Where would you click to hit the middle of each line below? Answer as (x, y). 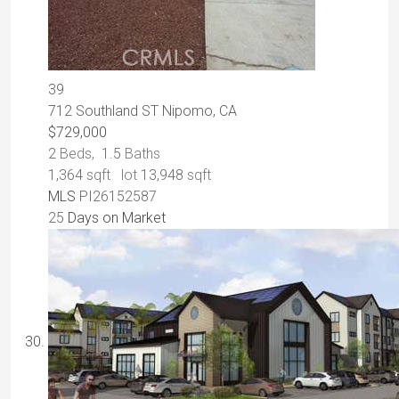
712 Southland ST (105, 111)
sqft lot (112, 175)
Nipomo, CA (199, 111)
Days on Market (115, 218)
